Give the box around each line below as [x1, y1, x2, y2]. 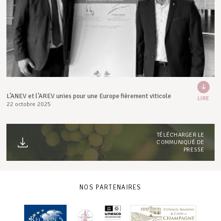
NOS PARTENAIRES [79, 183, 142, 191]
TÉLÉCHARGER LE [157, 131, 205, 138]
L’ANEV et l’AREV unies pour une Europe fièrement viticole [6, 91, 172, 100]
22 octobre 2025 [6, 100, 51, 108]
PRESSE [184, 146, 205, 153]
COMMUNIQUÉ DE [156, 138, 205, 146]
